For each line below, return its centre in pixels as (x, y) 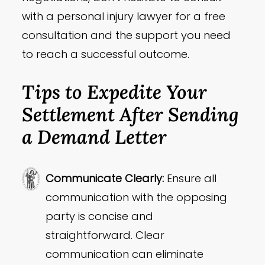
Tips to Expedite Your (115, 92)
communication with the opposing (137, 198)
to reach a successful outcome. (106, 54)
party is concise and (100, 216)
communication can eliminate (125, 254)
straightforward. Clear (105, 235)
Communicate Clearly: (105, 179)
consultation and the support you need (127, 35)
